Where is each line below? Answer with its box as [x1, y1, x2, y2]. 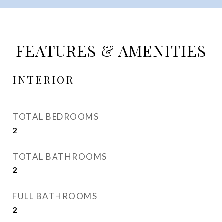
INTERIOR [12, 72, 74, 86]
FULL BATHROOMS [12, 191, 97, 201]
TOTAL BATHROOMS [12, 151, 107, 162]
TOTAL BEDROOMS [12, 111, 99, 122]
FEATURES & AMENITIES [15, 40, 207, 61]
